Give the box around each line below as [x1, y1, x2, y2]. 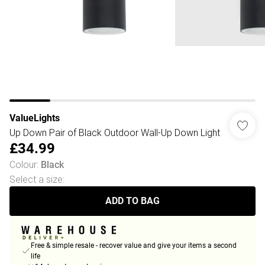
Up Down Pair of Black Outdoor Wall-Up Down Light [9, 127, 220, 138]
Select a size [9, 173, 63, 185]
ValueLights [9, 112, 60, 124]
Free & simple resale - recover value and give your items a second [31, 241, 237, 250]
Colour [9, 159, 37, 170]
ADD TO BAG [105, 195, 160, 206]
